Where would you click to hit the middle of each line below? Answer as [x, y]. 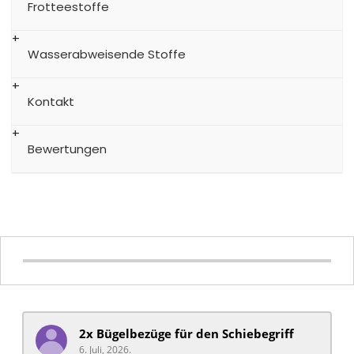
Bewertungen [67, 149]
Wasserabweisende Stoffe [107, 55]
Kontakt [51, 102]
